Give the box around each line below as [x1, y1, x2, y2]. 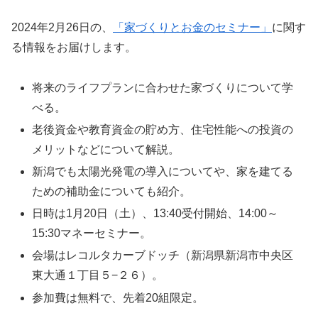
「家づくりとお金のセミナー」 [113, 21, 272, 33]
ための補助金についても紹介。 [32, 185, 192, 198]
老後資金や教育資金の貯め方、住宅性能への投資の [32, 123, 294, 136]
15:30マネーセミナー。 [32, 227, 152, 240]
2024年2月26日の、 [11, 21, 113, 33]
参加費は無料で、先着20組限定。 [32, 291, 204, 304]
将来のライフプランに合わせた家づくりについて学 [32, 81, 294, 94]
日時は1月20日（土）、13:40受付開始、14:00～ [32, 207, 279, 220]
